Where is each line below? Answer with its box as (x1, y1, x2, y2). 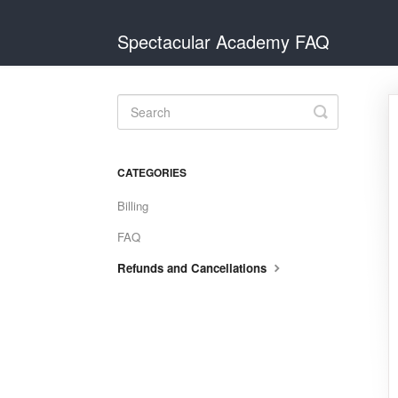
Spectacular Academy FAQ (117, 28, 330, 54)
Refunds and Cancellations (117, 259, 270, 276)
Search (320, 114, 371, 137)
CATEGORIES (117, 164, 187, 180)
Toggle (320, 99, 368, 123)
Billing (117, 197, 148, 214)
